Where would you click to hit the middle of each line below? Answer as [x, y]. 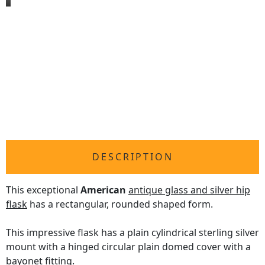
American [103, 190]
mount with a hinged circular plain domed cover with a [128, 247]
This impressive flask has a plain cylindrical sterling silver [132, 233]
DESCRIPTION [132, 157]
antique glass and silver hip [189, 190]
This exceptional [43, 190]
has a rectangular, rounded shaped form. [120, 204]
